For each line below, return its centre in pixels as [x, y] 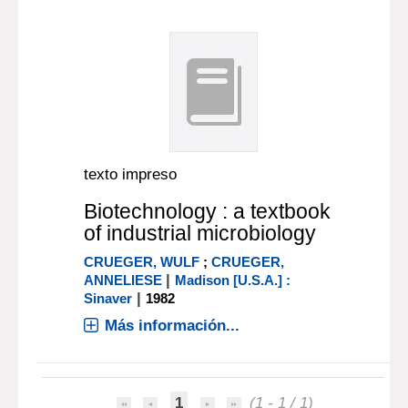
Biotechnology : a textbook [208, 211]
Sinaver [108, 298]
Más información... [173, 326]
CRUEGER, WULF [142, 262]
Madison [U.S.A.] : [233, 280]
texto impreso [131, 174]
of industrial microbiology [200, 233]
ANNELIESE [123, 280]
